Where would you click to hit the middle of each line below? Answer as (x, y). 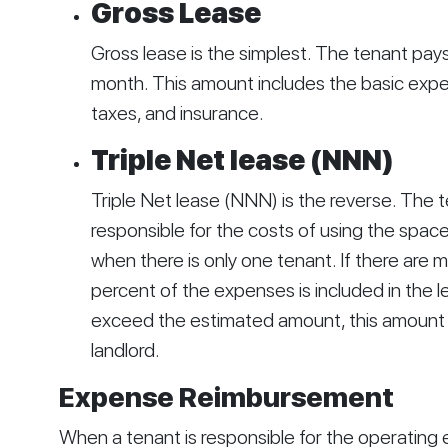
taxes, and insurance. (177, 113)
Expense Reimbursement (226, 397)
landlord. (126, 350)
